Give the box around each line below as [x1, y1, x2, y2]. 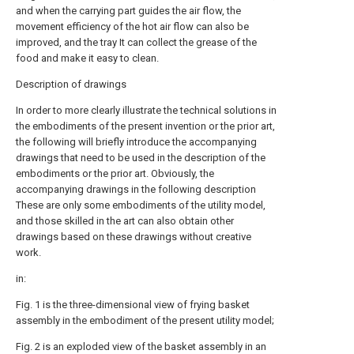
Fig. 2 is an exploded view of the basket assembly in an [16, 341, 266, 352]
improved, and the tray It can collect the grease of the [16, 36, 257, 48]
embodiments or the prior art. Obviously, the [16, 168, 214, 179]
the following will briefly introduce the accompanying [16, 136, 257, 148]
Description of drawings [16, 78, 126, 90]
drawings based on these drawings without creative [16, 231, 251, 243]
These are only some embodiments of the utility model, [16, 199, 265, 211]
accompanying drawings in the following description [16, 183, 256, 195]
